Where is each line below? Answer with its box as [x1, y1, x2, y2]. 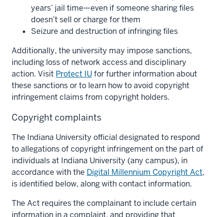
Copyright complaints [12, 111, 101, 123]
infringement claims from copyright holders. [12, 92, 170, 102]
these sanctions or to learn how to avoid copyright [12, 80, 189, 91]
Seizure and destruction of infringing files [31, 26, 178, 36]
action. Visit [12, 68, 56, 79]
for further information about [92, 68, 197, 79]
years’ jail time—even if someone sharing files [31, 2, 194, 13]
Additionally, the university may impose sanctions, [12, 45, 192, 56]
